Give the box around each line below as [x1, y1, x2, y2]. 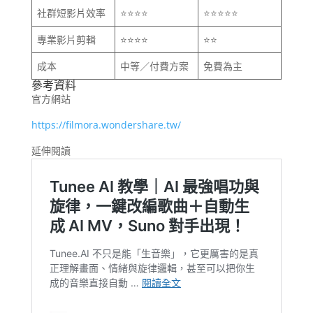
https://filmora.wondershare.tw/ [31, 118, 181, 132]
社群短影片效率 [36, 6, 105, 20]
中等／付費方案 [119, 59, 189, 73]
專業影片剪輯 [36, 33, 96, 47]
